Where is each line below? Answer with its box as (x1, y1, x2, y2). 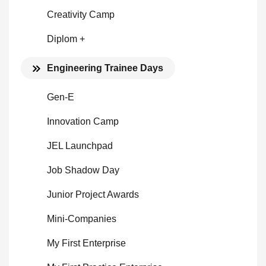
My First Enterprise (47, 238, 126, 248)
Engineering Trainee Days (47, 63, 163, 73)
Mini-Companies (47, 214, 116, 224)
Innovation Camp (47, 116, 119, 126)
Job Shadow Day (47, 165, 119, 175)
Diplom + (47, 34, 85, 44)
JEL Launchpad (47, 141, 113, 151)
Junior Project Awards (47, 189, 139, 199)
